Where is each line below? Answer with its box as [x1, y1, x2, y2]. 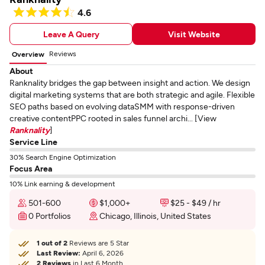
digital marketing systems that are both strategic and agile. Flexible [9, 89, 255, 99]
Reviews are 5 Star [67, 238, 129, 247]
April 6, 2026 [80, 248, 124, 257]
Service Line [9, 137, 57, 147]
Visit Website [168, 28, 220, 39]
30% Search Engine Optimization [9, 153, 116, 161]
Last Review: [37, 248, 80, 257]
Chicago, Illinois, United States [99, 211, 211, 221]
